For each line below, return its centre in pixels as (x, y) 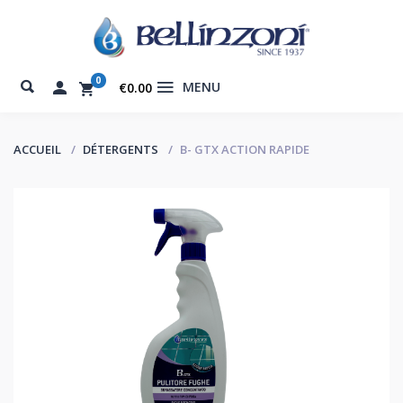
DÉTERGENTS (121, 149)
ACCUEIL (37, 149)
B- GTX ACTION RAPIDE (245, 149)
